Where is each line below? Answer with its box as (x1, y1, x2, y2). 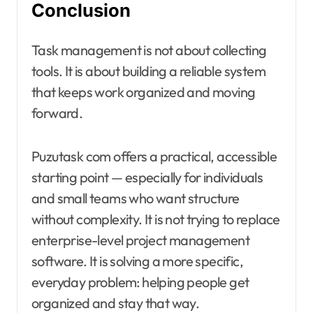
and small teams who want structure (31, 189, 240, 208)
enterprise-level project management (31, 231, 249, 249)
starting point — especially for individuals (31, 168, 263, 187)
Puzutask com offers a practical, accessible (31, 147, 277, 166)
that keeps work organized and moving (31, 83, 256, 101)
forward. (31, 104, 83, 122)
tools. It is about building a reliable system (31, 62, 265, 80)
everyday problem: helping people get (31, 273, 249, 291)
